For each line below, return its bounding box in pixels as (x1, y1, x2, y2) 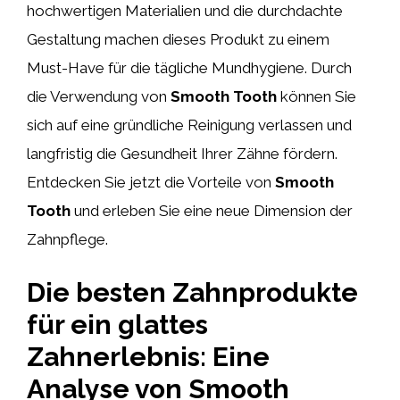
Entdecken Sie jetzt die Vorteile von (27, 173, 275, 191)
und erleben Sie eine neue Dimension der (71, 202, 353, 220)
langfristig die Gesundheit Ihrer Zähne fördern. (27, 145, 337, 162)
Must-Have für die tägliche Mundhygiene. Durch (27, 59, 352, 77)
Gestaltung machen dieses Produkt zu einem (27, 30, 329, 48)
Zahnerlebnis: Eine (27, 340, 270, 372)
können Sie (277, 87, 356, 105)
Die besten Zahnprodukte (27, 276, 358, 308)
